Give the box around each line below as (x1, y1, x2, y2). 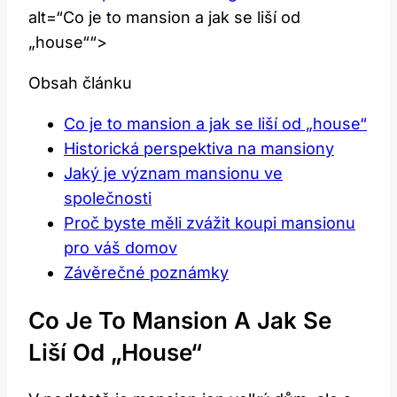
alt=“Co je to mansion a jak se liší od (28, 7, 300, 27)
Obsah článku (28, 73, 132, 92)
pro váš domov (64, 237, 177, 257)
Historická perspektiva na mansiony (64, 138, 334, 158)
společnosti (64, 188, 152, 207)
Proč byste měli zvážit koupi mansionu (64, 213, 355, 232)
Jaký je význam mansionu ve (64, 163, 283, 183)
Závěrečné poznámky (64, 262, 229, 282)
